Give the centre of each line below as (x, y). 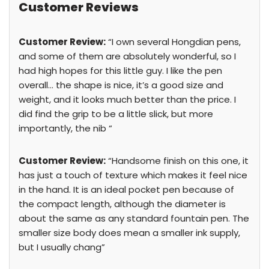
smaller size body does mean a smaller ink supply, (129, 233)
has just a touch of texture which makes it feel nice (133, 175)
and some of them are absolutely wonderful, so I (127, 56)
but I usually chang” (62, 247)
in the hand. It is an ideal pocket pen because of (126, 189)
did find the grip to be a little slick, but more (116, 114)
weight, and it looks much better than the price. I (127, 99)
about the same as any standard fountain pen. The (134, 218)
